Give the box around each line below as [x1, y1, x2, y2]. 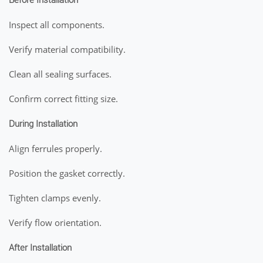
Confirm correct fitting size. [9, 93, 118, 104]
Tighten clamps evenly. [9, 192, 101, 204]
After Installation [9, 242, 72, 253]
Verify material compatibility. [9, 43, 126, 55]
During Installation [9, 119, 77, 129]
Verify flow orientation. [9, 217, 102, 228]
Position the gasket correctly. [9, 167, 125, 179]
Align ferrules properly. [9, 143, 102, 154]
